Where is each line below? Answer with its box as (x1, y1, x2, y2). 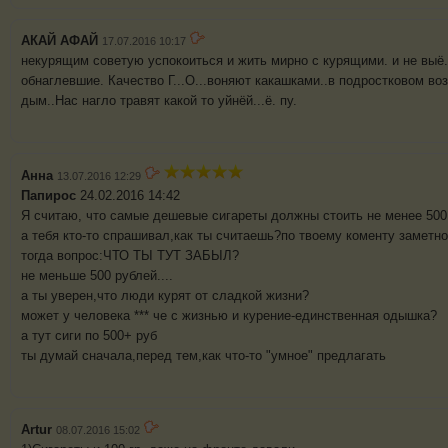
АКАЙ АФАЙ (21, 33, 98, 49)
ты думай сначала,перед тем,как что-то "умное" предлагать (21, 348, 386, 364)
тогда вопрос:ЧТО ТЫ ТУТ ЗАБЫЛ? (21, 248, 239, 264)
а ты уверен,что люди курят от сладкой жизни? (21, 288, 309, 304)
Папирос (21, 188, 80, 204)
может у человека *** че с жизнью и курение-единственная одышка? (21, 308, 437, 324)
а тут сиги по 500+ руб (21, 328, 157, 344)
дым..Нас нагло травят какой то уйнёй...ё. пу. (21, 93, 297, 109)
